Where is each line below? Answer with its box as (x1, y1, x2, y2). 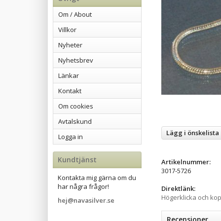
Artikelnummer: (161, 157, 211, 166)
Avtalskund (58, 117, 92, 126)
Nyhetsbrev (58, 56, 93, 65)
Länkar (58, 71, 79, 80)
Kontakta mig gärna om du (58, 173, 136, 182)
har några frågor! (58, 182, 109, 191)
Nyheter (58, 40, 82, 49)
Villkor (58, 25, 76, 34)
